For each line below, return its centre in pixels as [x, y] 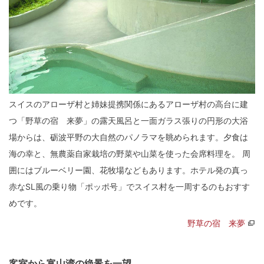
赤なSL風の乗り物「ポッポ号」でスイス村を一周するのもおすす [129, 186]
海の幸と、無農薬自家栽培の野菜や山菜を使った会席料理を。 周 [130, 153]
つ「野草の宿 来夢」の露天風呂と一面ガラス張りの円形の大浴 [128, 120]
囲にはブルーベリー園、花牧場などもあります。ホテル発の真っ [128, 170]
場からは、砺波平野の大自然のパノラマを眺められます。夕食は [128, 137]
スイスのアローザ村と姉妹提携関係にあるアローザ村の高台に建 [128, 104]
